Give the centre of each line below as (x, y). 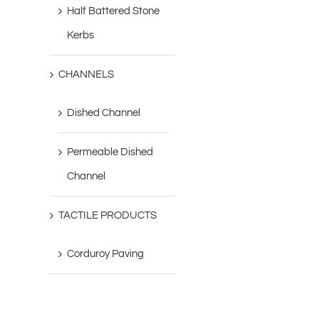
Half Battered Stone (114, 11)
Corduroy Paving (106, 254)
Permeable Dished (110, 152)
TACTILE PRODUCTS (108, 216)
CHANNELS (87, 75)
